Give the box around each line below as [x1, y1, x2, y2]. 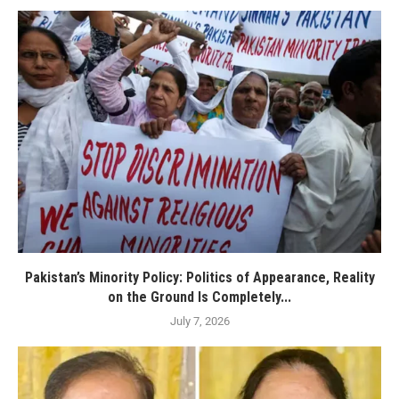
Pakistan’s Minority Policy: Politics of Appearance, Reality [24, 269, 375, 287]
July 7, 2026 [169, 314, 230, 329]
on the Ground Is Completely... [108, 289, 291, 306]
